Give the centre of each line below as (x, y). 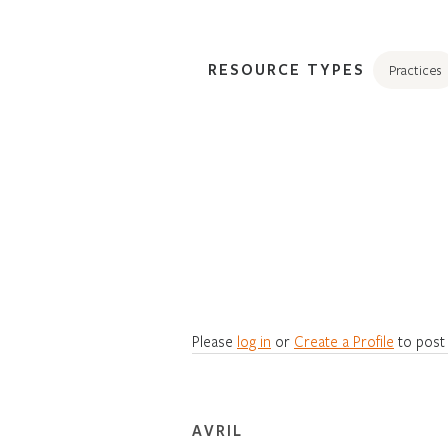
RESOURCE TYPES (286, 68)
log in (254, 340)
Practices (415, 69)
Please (214, 340)
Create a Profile (344, 340)
